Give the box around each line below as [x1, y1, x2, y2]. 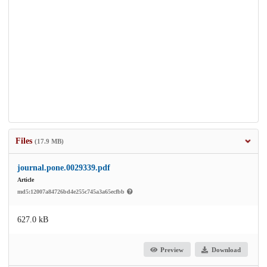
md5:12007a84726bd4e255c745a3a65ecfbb [17, 188, 126, 195]
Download [211, 246, 241, 253]
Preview [160, 246, 184, 253]
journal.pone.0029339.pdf [17, 163, 110, 173]
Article [17, 176, 34, 184]
